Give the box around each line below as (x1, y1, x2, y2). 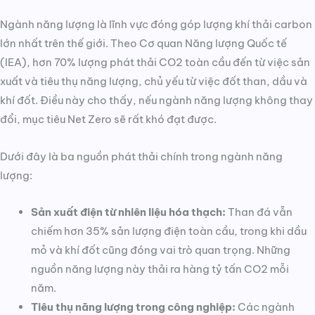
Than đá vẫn (225, 205, 292, 219)
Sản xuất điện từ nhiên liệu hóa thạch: (30, 205, 226, 219)
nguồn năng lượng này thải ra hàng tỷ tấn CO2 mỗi (30, 262, 289, 276)
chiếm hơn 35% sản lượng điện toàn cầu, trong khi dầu (30, 224, 307, 238)
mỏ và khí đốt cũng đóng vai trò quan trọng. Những (30, 243, 290, 257)
